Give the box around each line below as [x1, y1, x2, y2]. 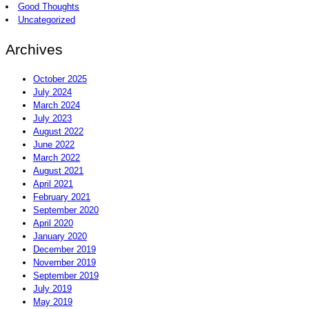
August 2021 [33, 165, 83, 176]
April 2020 [33, 217, 73, 228]
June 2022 [33, 139, 74, 150]
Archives [6, 41, 63, 57]
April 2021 [33, 178, 73, 189]
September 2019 [33, 270, 99, 281]
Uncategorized [18, 14, 75, 25]
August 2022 [33, 126, 83, 137]
